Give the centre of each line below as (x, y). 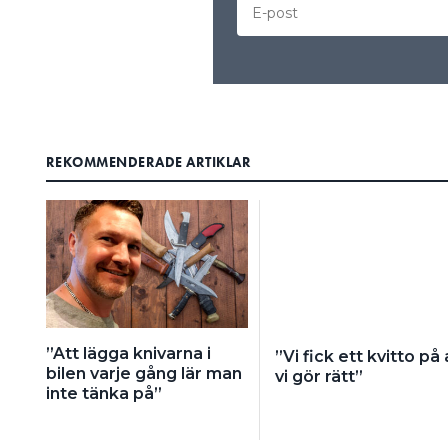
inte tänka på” (103, 394)
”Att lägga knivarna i (128, 354)
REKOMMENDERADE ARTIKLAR (148, 162)
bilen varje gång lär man (143, 374)
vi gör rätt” (318, 377)
